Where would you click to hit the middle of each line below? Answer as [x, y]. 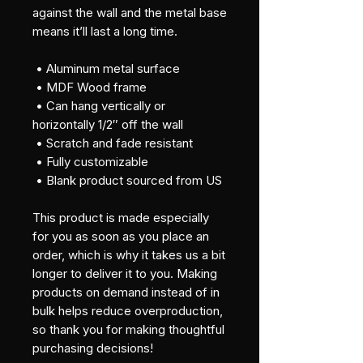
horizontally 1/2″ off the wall [108, 124]
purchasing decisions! [93, 348]
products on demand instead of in [126, 292]
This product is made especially [121, 217]
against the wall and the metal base [130, 12]
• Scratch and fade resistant [114, 143]
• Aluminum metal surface [108, 68]
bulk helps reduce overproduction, [128, 310]
